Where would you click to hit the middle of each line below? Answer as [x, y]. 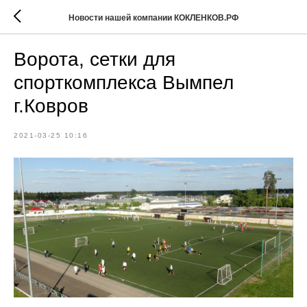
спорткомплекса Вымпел [124, 83]
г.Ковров [51, 106]
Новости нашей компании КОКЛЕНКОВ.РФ [153, 17]
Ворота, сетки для [95, 59]
